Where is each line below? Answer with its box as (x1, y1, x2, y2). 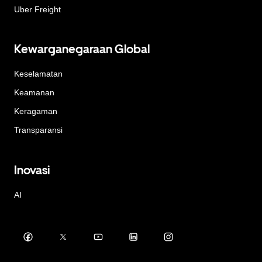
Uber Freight (14, 4, 61, 14)
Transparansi (14, 125, 63, 135)
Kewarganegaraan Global (14, 42, 150, 57)
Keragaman (14, 106, 57, 116)
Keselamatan (14, 69, 63, 79)
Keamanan (14, 88, 54, 98)
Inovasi (14, 163, 50, 177)
